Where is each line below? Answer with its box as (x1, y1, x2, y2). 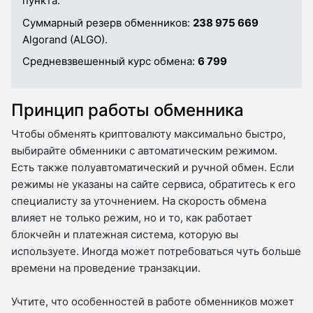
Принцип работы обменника (11, 99, 244, 120)
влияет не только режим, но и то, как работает (11, 210, 252, 224)
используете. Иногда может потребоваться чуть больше (11, 244, 301, 258)
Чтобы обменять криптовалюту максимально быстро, (11, 126, 286, 140)
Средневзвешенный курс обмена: (22, 54, 198, 68)
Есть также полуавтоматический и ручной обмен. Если (11, 160, 294, 174)
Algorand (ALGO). (22, 32, 108, 46)
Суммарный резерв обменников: (22, 15, 193, 29)
